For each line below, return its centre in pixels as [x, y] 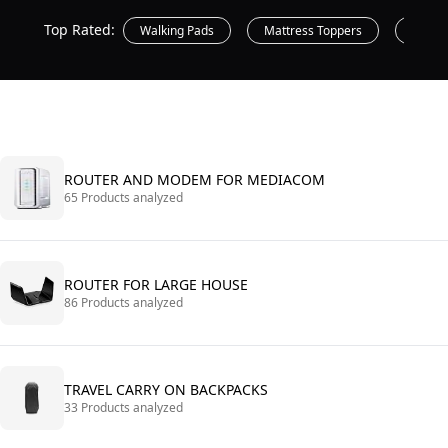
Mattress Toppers [313, 30]
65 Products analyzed [123, 197]
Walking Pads [177, 30]
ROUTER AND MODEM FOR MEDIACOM [194, 179]
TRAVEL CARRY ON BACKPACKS [166, 389]
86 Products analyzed [123, 302]
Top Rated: [79, 29]
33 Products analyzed [123, 407]
